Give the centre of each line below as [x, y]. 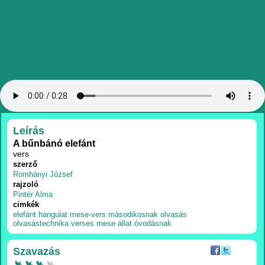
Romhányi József [43, 174]
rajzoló [26, 184]
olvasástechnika [41, 223]
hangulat [53, 214]
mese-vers [88, 214]
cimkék [26, 204]
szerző [25, 164]
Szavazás [37, 251]
